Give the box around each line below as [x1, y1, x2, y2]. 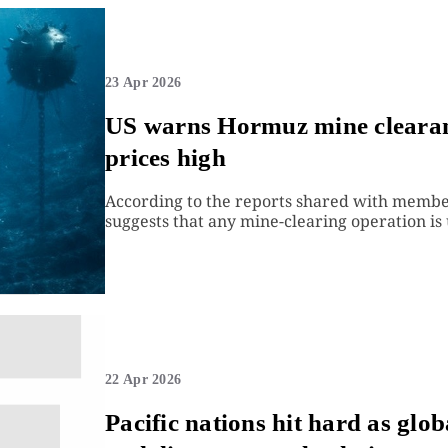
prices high [105, 143, 226, 171]
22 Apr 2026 [105, 371, 182, 387]
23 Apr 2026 [105, 74, 182, 90]
